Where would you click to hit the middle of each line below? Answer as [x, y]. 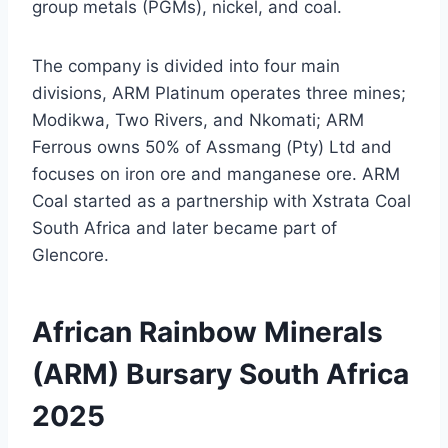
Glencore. [70, 255]
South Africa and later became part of [184, 228]
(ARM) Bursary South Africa [220, 374]
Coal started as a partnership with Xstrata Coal [221, 201]
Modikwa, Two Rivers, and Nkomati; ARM [198, 120]
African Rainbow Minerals [207, 332]
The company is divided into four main [186, 66]
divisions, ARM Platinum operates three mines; [219, 93]
